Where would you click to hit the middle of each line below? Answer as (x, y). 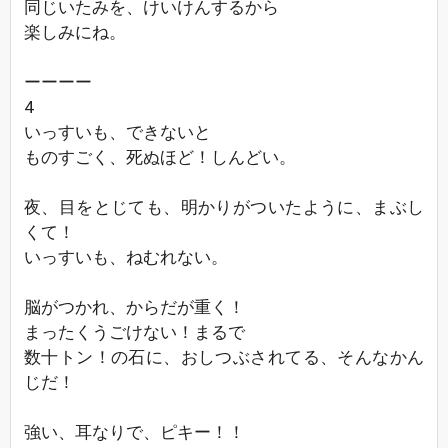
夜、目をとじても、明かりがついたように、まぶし (224, 207)
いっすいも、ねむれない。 (126, 257)
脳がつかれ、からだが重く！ (134, 307)
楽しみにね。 (75, 32)
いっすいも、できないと (117, 132)
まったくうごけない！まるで (134, 332)
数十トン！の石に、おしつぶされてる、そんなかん (224, 357)
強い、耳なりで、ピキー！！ (134, 432)
